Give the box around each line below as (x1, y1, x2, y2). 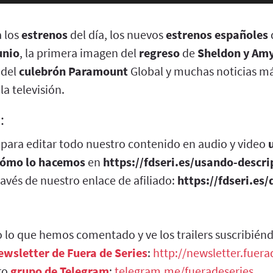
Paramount (68, 63, 128, 79)
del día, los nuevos (68, 26, 166, 42)
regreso (139, 44, 180, 60)
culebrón (19, 63, 66, 79)
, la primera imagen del (19, 44, 139, 60)
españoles (214, 26, 268, 42)
